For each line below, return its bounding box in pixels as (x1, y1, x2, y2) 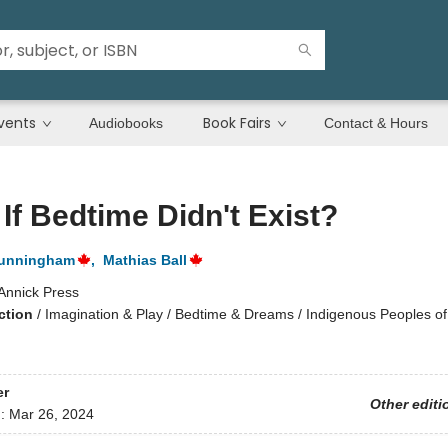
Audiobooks (89, 115, 163, 131)
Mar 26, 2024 (8, 406, 94, 423)
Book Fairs (203, 113, 271, 133)
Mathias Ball (102, 252, 187, 268)
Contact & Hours (324, 115, 428, 131)
